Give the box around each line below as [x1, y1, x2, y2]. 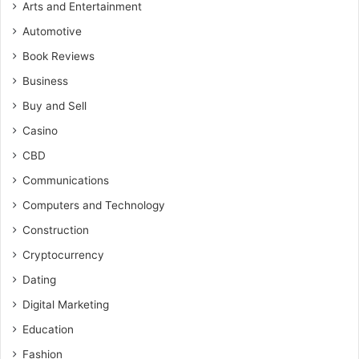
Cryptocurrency [22, 248, 104, 261]
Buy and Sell [22, 99, 87, 112]
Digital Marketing [22, 298, 109, 311]
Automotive [22, 25, 82, 38]
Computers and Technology [22, 199, 165, 212]
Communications [22, 174, 109, 187]
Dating [22, 273, 56, 286]
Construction [22, 224, 89, 236]
